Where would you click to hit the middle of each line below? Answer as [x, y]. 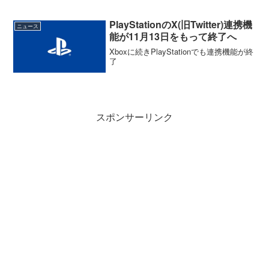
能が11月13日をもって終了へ [173, 37]
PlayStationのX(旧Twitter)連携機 [181, 25]
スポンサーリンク [134, 116]
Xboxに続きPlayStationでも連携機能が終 [182, 51]
